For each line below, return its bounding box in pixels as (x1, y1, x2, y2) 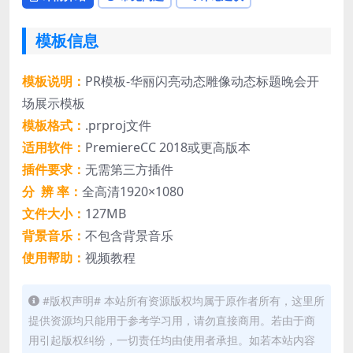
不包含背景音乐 (85, 227, 173, 245)
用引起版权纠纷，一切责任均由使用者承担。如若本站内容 (28, 333, 315, 348)
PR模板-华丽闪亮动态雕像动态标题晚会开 (85, 72, 319, 91)
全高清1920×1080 (82, 183, 184, 201)
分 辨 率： (22, 183, 82, 201)
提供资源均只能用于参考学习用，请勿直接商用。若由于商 (28, 313, 315, 329)
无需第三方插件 (85, 161, 173, 179)
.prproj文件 (85, 117, 151, 135)
